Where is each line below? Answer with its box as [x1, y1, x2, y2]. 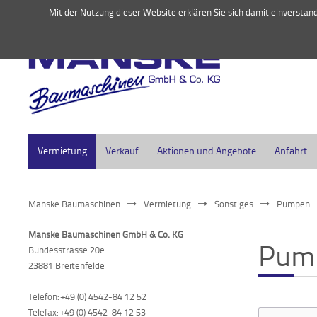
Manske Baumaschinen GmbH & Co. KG [28, 228, 183, 241]
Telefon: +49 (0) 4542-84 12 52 [28, 290, 146, 303]
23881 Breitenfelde [28, 259, 105, 272]
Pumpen [277, 197, 310, 210]
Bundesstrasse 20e [28, 243, 105, 256]
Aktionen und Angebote [157, 144, 256, 157]
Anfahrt [275, 144, 307, 157]
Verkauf [105, 144, 139, 157]
